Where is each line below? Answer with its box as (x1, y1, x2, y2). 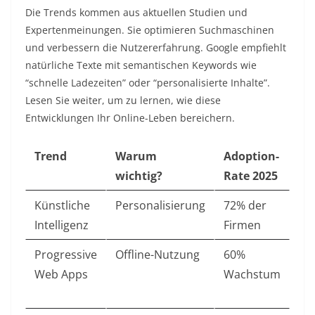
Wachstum (224, 266, 281, 283)
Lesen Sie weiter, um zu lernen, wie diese (25, 94, 221, 108)
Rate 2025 (224, 168, 278, 184)
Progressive (34, 247, 97, 263)
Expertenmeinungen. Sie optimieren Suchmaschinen (25, 23, 274, 37)
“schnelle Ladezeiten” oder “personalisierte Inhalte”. (25, 76, 270, 90)
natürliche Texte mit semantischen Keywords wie (25, 58, 257, 72)
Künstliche (34, 198, 90, 214)
